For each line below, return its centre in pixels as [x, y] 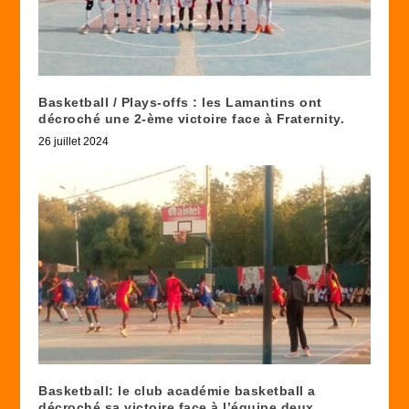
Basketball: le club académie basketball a [177, 391]
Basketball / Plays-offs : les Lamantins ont [180, 103]
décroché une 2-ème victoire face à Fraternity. [192, 119]
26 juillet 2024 [74, 142]
